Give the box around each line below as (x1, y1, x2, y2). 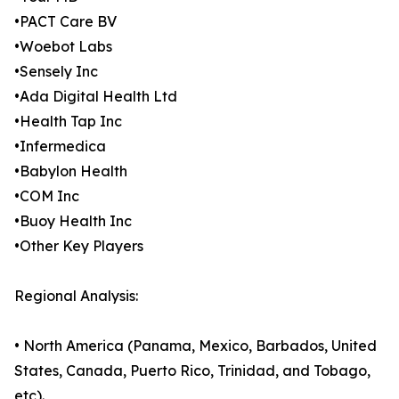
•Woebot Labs (14, 37, 112, 56)
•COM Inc (14, 187, 79, 206)
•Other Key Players (14, 237, 143, 256)
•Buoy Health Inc (14, 212, 132, 231)
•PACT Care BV (14, 12, 117, 31)
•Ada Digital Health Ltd (14, 87, 177, 106)
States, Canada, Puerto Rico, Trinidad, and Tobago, (14, 362, 370, 380)
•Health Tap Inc (14, 112, 122, 131)
